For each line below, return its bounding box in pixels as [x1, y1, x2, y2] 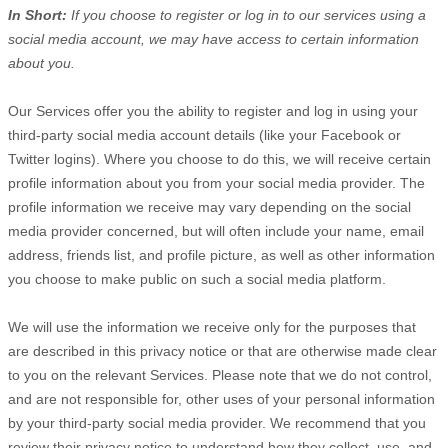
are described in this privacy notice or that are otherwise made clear [8, 343, 437, 359]
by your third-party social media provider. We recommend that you [8, 415, 426, 431]
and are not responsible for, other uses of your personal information [8, 391, 435, 407]
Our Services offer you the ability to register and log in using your [8, 103, 418, 119]
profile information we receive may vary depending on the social [8, 199, 411, 215]
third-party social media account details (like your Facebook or [8, 127, 401, 143]
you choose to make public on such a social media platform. [8, 271, 386, 287]
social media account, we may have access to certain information [8, 31, 419, 47]
